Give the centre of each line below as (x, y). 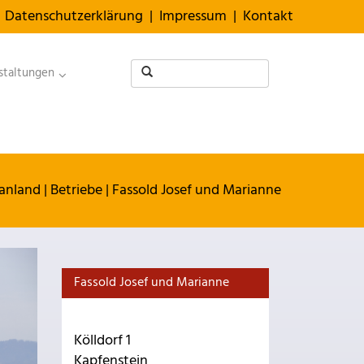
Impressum (193, 17)
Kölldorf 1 (102, 341)
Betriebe (76, 191)
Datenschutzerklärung (74, 17)
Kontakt (268, 17)
